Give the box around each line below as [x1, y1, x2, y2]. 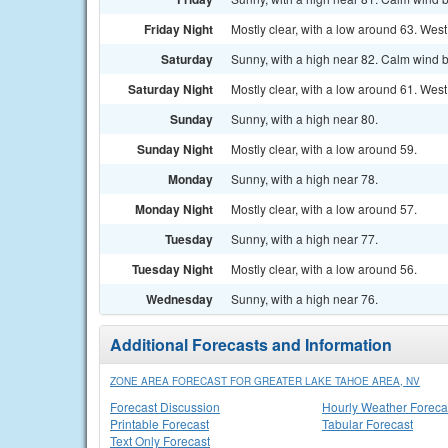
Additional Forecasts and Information [110, 333, 392, 356]
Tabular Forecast [322, 415, 413, 432]
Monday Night [135, 200, 213, 218]
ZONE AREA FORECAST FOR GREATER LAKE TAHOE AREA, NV [110, 374, 420, 388]
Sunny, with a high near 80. [231, 110, 378, 127]
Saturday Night [128, 80, 213, 98]
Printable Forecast [110, 415, 209, 432]
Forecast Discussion [110, 398, 220, 415]
